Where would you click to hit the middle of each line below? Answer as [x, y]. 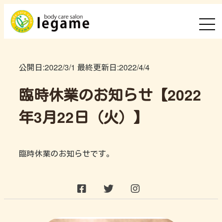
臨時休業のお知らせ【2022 [110, 94]
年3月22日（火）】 [83, 117]
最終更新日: [97, 67]
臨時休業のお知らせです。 [66, 153]
